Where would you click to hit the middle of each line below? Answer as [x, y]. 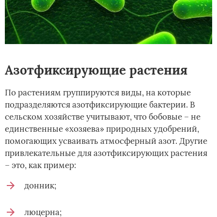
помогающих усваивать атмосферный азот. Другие [106, 141]
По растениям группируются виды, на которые [98, 92]
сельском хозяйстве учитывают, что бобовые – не [103, 116]
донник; [40, 185]
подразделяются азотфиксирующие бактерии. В [100, 104]
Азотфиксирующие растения [96, 70]
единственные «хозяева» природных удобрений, [102, 129]
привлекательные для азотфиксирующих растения [106, 153]
